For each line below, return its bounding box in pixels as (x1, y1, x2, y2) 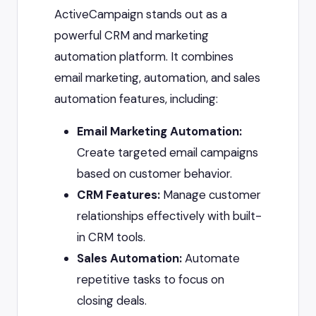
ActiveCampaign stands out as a (54, 6, 227, 23)
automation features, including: (54, 91, 218, 107)
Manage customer (160, 187, 261, 203)
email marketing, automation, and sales (54, 70, 260, 86)
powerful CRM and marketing (54, 28, 209, 44)
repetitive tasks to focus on (77, 272, 224, 288)
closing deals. (77, 293, 147, 309)
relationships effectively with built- (77, 208, 262, 224)
